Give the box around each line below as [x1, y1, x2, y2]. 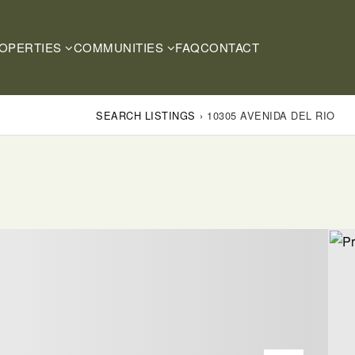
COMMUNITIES [73, 39, 167, 55]
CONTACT [200, 39, 259, 55]
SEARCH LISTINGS [96, 107, 196, 123]
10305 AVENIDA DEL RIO [207, 107, 335, 123]
